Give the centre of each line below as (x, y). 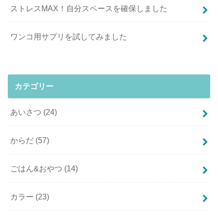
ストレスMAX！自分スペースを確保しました (89, 8)
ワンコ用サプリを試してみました (69, 36)
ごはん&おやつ (37, 168)
